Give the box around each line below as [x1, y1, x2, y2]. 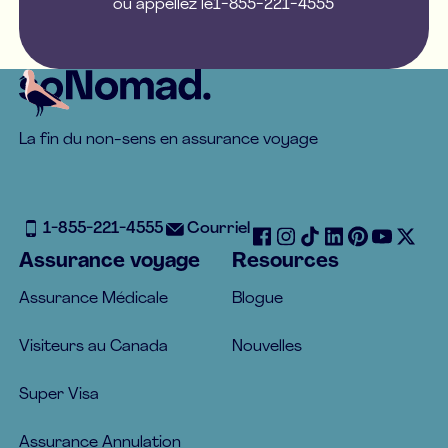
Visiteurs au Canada [19, 339, 169, 356]
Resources [232, 252, 339, 273]
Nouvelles [232, 339, 302, 356]
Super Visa [19, 387, 100, 404]
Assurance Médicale [19, 291, 169, 308]
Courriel [187, 220, 251, 237]
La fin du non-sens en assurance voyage [19, 132, 319, 149]
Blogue [232, 291, 283, 308]
